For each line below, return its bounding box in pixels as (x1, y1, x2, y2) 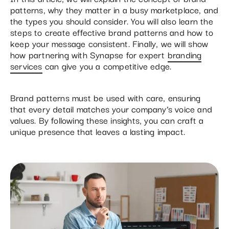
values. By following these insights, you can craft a (10, 112, 204, 127)
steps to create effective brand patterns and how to (10, 25, 214, 39)
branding (167, 47, 202, 61)
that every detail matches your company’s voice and (10, 101, 213, 116)
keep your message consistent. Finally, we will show (10, 36, 209, 50)
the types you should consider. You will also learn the (10, 13, 213, 28)
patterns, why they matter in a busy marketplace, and (10, 2, 219, 16)
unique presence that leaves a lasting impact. (10, 124, 186, 138)
